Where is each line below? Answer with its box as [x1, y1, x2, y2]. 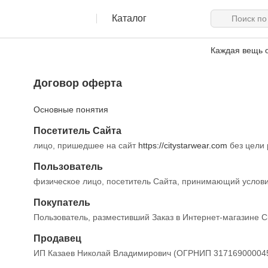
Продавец [33, 233, 81, 243]
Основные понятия [33, 105, 108, 114]
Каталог [112, 13, 147, 23]
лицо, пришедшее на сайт [33, 141, 138, 150]
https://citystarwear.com [138, 141, 227, 150]
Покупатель [33, 197, 90, 208]
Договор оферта [33, 77, 122, 89]
